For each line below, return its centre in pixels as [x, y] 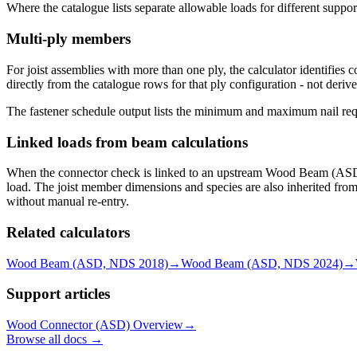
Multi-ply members [69, 39]
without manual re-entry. [68, 202]
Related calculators [68, 232]
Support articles [58, 294]
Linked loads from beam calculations [127, 142]
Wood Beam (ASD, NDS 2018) [87, 263]
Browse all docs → [55, 339]
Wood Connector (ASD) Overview [95, 325]
